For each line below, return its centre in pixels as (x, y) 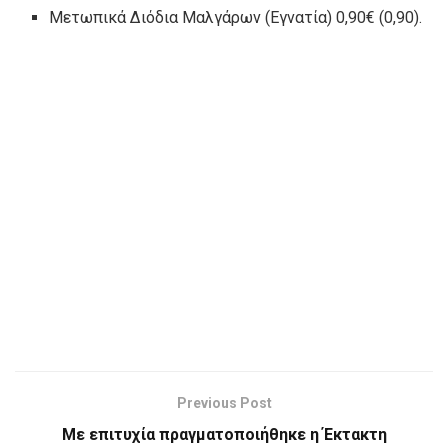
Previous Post (224, 402)
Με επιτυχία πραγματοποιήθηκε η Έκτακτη (224, 434)
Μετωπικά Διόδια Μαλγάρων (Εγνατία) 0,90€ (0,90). (236, 17)
